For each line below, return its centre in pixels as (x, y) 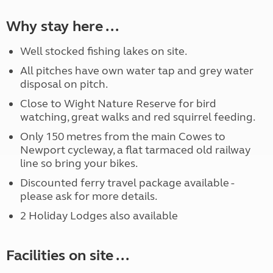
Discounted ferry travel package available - (127, 183)
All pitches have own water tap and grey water (136, 71)
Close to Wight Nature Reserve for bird (118, 104)
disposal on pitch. (64, 84)
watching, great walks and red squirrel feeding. (137, 117)
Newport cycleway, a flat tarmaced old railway (135, 150)
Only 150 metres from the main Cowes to (122, 137)
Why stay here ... (62, 27)
